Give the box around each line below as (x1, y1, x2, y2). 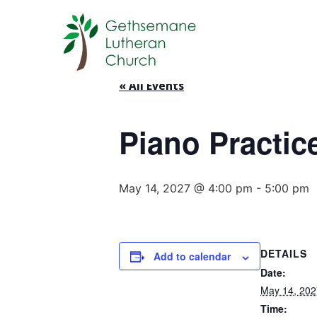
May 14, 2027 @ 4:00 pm (119, 181, 253, 196)
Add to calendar (154, 249, 231, 264)
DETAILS (260, 246, 307, 261)
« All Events (119, 78, 184, 94)
